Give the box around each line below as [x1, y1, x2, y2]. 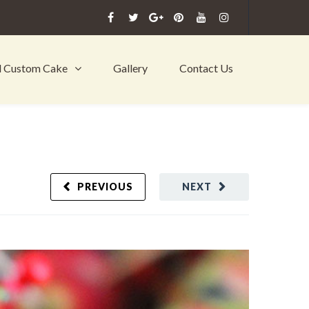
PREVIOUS [77, 181, 133, 192]
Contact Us [179, 61, 233, 74]
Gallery [113, 61, 148, 74]
